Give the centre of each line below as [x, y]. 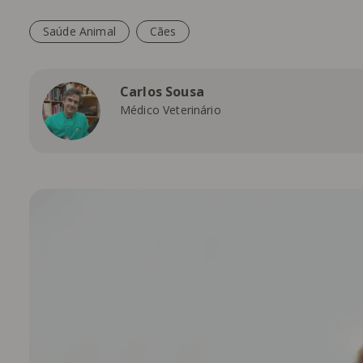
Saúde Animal [79, 31]
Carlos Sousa [162, 92]
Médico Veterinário [171, 110]
